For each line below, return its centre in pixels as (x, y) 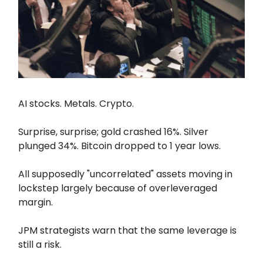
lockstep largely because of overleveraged (118, 188)
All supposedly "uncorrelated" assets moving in (125, 174)
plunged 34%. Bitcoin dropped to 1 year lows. (119, 146)
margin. (36, 203)
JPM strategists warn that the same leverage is (127, 231)
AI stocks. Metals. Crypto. (76, 104)
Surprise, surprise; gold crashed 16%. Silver (113, 132)
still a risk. (40, 245)
